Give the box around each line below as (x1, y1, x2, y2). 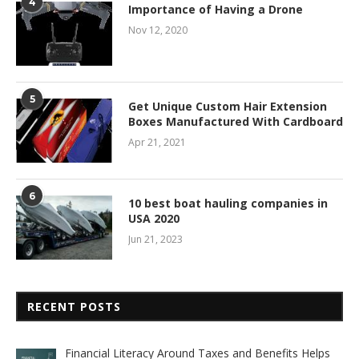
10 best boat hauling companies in (128, 195, 328, 211)
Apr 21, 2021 (128, 135, 186, 149)
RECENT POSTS (27, 298, 121, 314)
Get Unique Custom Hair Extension (128, 98, 327, 114)
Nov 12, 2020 (128, 22, 188, 37)
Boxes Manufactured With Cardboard (128, 113, 343, 129)
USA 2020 (128, 210, 179, 226)
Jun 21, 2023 (128, 232, 183, 246)
